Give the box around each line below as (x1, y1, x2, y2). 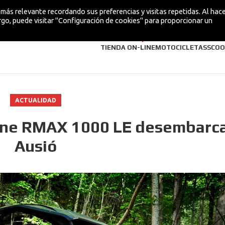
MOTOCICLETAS (155, 43, 207, 51)
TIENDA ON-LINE (100, 43, 155, 51)
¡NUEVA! (142, 34, 161, 39)
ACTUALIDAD (15, 97, 57, 103)
